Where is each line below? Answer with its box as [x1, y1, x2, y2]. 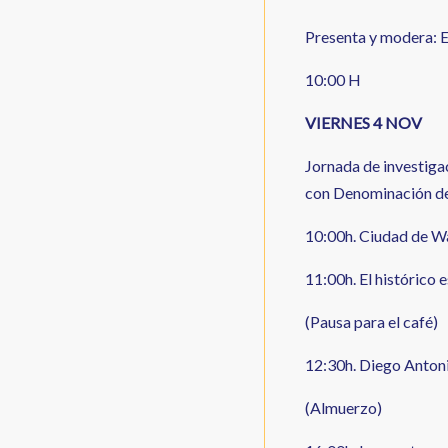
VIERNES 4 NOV [305, 112, 422, 132]
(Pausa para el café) [305, 311, 438, 331]
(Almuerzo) [305, 397, 382, 417]
